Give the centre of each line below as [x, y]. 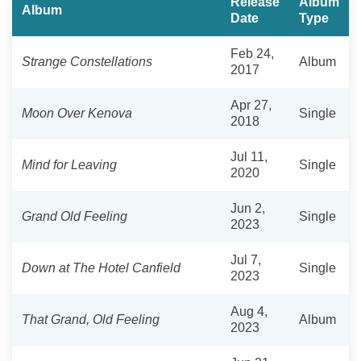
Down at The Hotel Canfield [101, 268]
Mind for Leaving [69, 164]
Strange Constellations [87, 61]
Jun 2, [248, 208]
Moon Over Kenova [77, 113]
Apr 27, [251, 105]
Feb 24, [252, 53]
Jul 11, [249, 156]
